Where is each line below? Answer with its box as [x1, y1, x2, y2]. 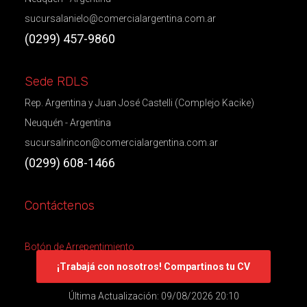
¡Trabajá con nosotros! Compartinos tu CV [57, 261, 250, 273]
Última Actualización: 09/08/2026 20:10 [68, 290, 239, 302]
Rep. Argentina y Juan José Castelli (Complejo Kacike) [24, 97, 254, 109]
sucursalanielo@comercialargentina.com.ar [24, 13, 216, 25]
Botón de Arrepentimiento [24, 241, 134, 253]
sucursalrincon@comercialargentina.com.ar [24, 137, 218, 149]
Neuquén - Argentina [24, 117, 111, 129]
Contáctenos [24, 198, 95, 214]
